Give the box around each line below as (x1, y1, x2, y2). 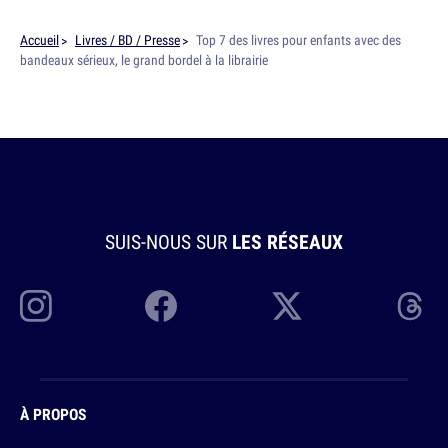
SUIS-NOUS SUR (105, 228, 232, 256)
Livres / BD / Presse (75, 31, 180, 50)
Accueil (20, 31, 59, 50)
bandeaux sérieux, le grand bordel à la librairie (20, 51, 268, 70)
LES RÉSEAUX (232, 228, 343, 256)
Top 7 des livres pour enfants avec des (196, 31, 401, 50)
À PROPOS (20, 403, 86, 426)
